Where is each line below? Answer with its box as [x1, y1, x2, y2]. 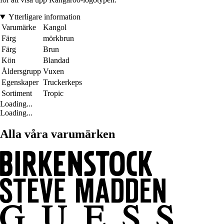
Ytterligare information [8, 12, 80, 21]
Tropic [43, 89, 63, 98]
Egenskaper [1, 78, 38, 87]
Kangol [43, 23, 66, 32]
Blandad [43, 56, 69, 65]
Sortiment [1, 89, 32, 98]
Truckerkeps [43, 78, 82, 87]
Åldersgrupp [1, 67, 41, 76]
